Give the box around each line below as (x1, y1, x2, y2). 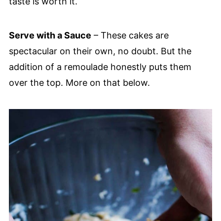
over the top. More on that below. (8, 77, 150, 88)
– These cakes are (91, 30, 169, 40)
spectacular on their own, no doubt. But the (8, 45, 191, 56)
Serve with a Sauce (8, 30, 91, 40)
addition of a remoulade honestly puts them (8, 61, 191, 72)
